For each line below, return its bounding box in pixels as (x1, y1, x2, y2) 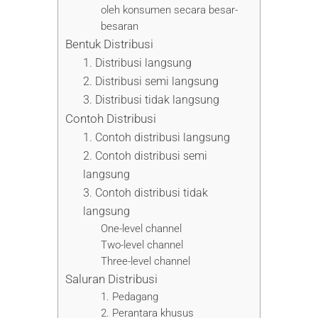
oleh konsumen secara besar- (100, 3, 238, 16)
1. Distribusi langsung (83, 55, 192, 70)
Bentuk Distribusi (65, 36, 153, 51)
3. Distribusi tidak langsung (83, 92, 220, 106)
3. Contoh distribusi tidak (83, 185, 209, 199)
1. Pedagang (100, 290, 158, 303)
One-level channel (100, 221, 182, 235)
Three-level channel (100, 254, 190, 268)
